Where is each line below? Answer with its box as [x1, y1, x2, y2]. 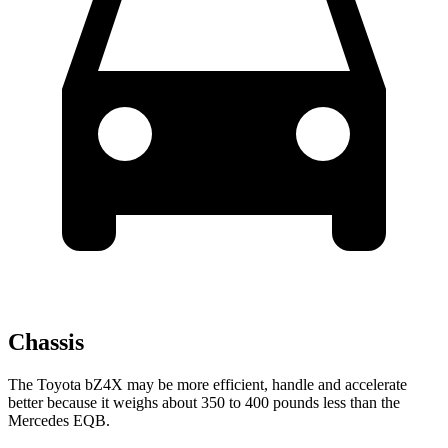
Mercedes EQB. [8, 411, 110, 429]
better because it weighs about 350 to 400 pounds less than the [8, 393, 400, 411]
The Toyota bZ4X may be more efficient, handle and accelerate [8, 375, 407, 393]
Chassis [8, 328, 84, 355]
